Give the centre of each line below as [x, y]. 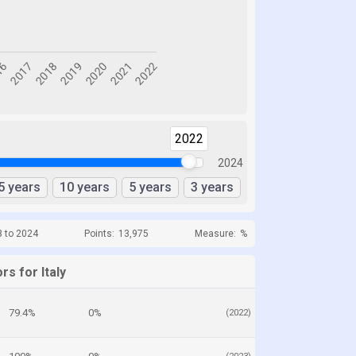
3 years [212, 187]
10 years [85, 187]
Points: [99, 234]
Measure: [215, 234]
